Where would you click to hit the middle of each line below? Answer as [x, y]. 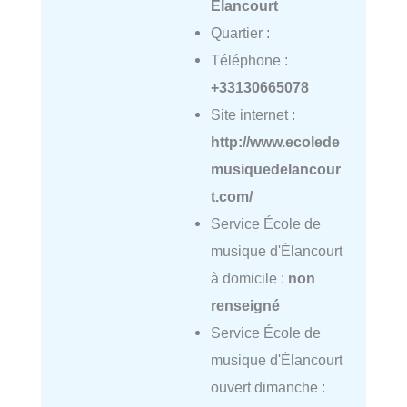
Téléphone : [249, 60]
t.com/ [231, 197]
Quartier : [240, 33]
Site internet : [253, 115]
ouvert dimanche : [268, 387]
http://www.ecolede [275, 142]
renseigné [245, 306]
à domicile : [249, 278]
